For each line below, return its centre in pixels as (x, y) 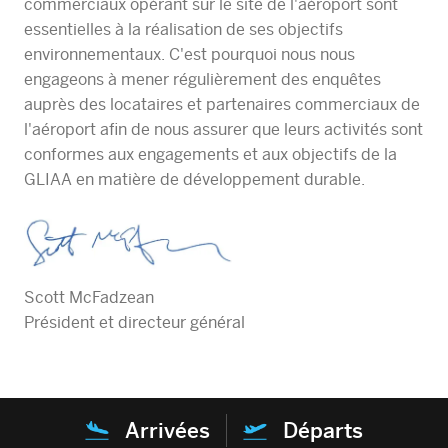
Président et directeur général (134, 323)
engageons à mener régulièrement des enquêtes (202, 79)
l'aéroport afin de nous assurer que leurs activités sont (223, 129)
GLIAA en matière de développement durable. (194, 179)
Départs (323, 431)
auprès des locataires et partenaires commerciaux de (222, 104)
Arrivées (167, 431)
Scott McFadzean (89, 298)
